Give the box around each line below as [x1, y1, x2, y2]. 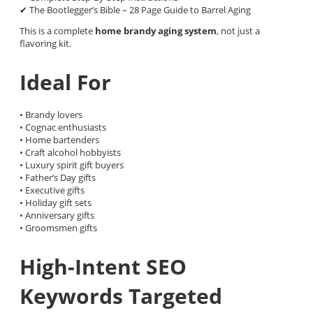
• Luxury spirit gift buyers [20, 158, 124, 171]
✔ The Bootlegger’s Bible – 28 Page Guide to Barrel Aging [20, 3, 251, 16]
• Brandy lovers [20, 108, 82, 121]
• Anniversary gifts [20, 208, 94, 221]
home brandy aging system [95, 24, 217, 37]
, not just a [217, 24, 260, 37]
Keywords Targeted [20, 281, 222, 310]
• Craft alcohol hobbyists [20, 145, 121, 159]
